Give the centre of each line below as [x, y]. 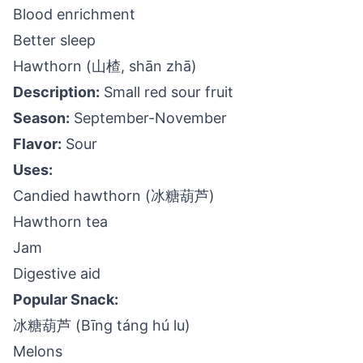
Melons [38, 351]
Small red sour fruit [167, 92]
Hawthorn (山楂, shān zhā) [105, 66]
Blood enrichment [74, 14]
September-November [148, 118]
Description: [56, 92]
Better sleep [54, 40]
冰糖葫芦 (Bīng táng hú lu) [102, 325]
